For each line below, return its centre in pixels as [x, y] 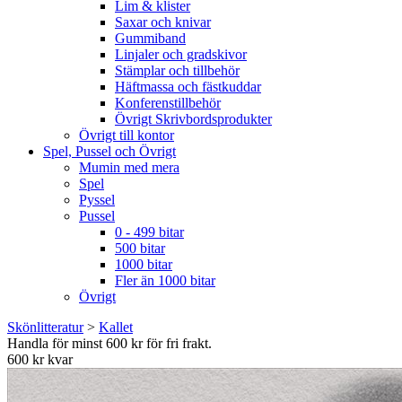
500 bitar [140, 248]
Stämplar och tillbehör [177, 70]
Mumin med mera [129, 167]
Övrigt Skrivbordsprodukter [193, 118]
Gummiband [150, 38]
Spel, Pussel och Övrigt [109, 151]
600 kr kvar [40, 359]
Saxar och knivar [163, 22]
